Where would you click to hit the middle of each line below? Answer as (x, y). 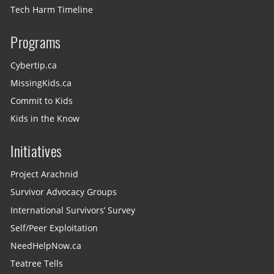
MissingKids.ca (41, 83)
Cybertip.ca (34, 65)
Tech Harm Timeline (52, 9)
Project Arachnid (45, 175)
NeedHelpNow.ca (46, 246)
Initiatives (36, 151)
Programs (36, 42)
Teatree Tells (37, 263)
